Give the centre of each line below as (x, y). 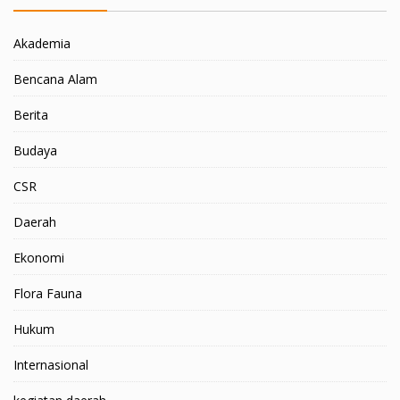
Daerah (35, 222)
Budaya (35, 150)
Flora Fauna (48, 293)
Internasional (51, 365)
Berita (31, 115)
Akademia (42, 43)
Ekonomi (39, 258)
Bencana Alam (55, 79)
